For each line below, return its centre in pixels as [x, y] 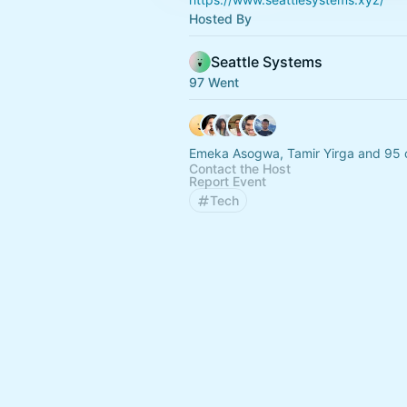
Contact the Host [240, 169]
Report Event [228, 181]
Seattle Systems [267, 62]
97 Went [214, 82]
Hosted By [220, 19]
